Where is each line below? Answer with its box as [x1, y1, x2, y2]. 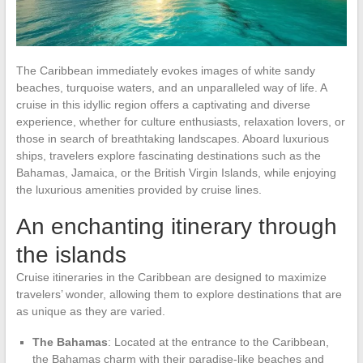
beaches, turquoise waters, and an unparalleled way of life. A [15, 80, 327, 94]
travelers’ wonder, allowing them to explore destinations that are [15, 287, 342, 301]
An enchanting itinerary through [15, 213, 337, 239]
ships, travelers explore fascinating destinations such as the [15, 148, 321, 162]
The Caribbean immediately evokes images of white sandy [15, 63, 315, 77]
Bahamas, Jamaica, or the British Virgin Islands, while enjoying [15, 165, 336, 179]
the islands [15, 241, 126, 267]
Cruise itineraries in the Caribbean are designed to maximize [15, 270, 327, 284]
